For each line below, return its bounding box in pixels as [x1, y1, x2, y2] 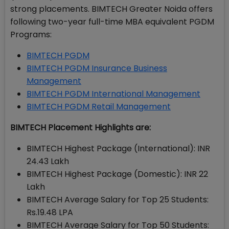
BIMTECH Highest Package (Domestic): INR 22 [27, 168, 208, 180]
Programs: [10, 29, 52, 40]
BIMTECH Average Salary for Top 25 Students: [27, 194, 209, 205]
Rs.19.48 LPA [27, 207, 73, 218]
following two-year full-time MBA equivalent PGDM [10, 16, 214, 28]
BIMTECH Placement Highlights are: [10, 122, 151, 133]
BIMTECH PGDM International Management [27, 88, 200, 100]
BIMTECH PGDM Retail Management [27, 101, 171, 112]
